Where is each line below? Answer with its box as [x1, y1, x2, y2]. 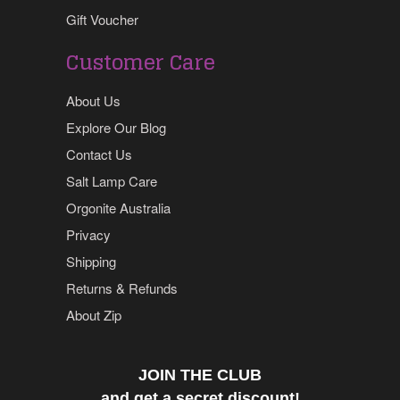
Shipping [66, 252, 116, 271]
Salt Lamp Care [66, 171, 157, 191]
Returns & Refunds [66, 279, 178, 298]
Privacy [66, 225, 111, 245]
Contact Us [66, 145, 132, 164]
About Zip [66, 305, 121, 325]
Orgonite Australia [66, 198, 171, 218]
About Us [66, 91, 121, 111]
